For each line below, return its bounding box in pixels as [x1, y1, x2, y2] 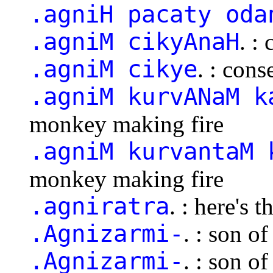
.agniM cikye [29, 55, 197, 83]
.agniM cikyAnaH [29, 27, 239, 55]
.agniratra [29, 192, 169, 220]
